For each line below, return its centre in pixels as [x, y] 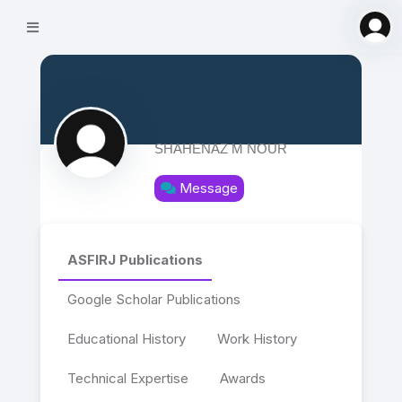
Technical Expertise [127, 379]
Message [208, 188]
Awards [242, 379]
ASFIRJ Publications [135, 260]
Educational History [126, 339]
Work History [257, 339]
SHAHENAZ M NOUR [220, 149]
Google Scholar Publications [153, 300]
